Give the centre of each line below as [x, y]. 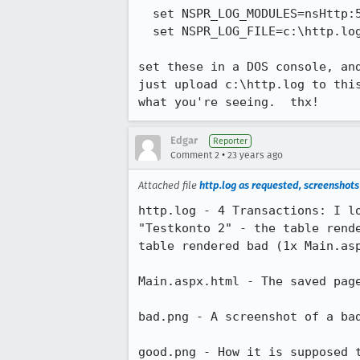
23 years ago [255, 155]
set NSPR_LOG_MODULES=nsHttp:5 [145, 14]
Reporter [230, 141]
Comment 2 [195, 155]
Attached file [169, 185]
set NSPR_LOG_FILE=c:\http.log [145, 31]
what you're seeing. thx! [229, 102]
